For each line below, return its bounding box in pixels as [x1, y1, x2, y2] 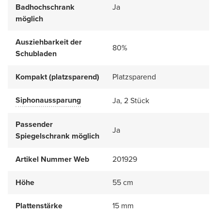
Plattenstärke [15, 200, 62, 211]
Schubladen [15, 47, 57, 59]
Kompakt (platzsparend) [15, 71, 99, 82]
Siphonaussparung [15, 94, 81, 106]
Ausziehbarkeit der [15, 36, 82, 47]
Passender [15, 118, 53, 130]
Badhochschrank [15, 1, 75, 13]
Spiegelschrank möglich [15, 130, 99, 141]
